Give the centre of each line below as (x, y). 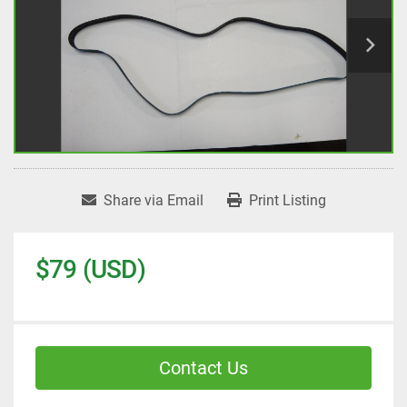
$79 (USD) (90, 270)
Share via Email (153, 201)
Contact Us (203, 368)
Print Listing (287, 201)
